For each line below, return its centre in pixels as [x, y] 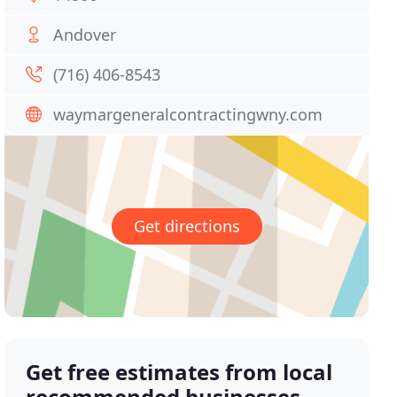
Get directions [187, 226]
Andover [85, 35]
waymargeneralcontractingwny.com [188, 114]
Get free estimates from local [179, 372]
